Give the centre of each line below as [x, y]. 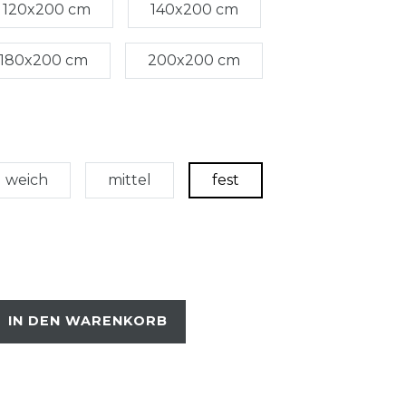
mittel [130, 179]
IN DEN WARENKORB [88, 321]
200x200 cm [194, 60]
